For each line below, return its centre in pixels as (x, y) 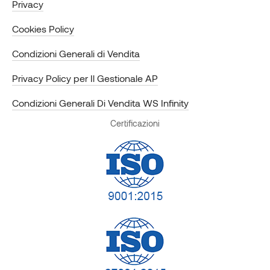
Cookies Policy (43, 29)
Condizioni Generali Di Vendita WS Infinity (100, 103)
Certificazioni (135, 124)
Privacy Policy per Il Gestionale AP (85, 78)
